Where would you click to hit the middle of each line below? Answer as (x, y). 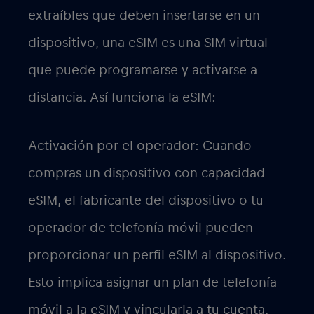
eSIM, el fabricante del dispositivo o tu (146, 201)
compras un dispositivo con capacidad (146, 173)
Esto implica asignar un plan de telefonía (152, 283)
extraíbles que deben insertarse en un (144, 16)
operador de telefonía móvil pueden (141, 228)
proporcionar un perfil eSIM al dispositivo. (157, 255)
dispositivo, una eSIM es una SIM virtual (148, 43)
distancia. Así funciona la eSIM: (122, 98)
